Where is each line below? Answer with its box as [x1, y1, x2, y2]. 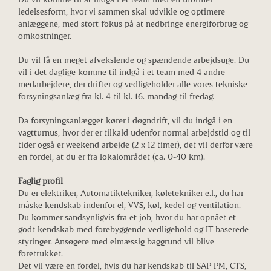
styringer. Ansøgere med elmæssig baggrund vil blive [18, 235, 214, 246]
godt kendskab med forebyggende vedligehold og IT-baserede [18, 223, 249, 234]
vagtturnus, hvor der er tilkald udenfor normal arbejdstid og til [18, 126, 250, 137]
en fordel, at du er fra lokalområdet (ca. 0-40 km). [18, 151, 205, 162]
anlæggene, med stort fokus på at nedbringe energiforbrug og [18, 18, 248, 28]
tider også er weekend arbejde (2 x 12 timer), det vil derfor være [18, 139, 253, 149]
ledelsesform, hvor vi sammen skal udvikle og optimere [18, 5, 225, 16]
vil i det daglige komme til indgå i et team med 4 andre [18, 66, 225, 77]
